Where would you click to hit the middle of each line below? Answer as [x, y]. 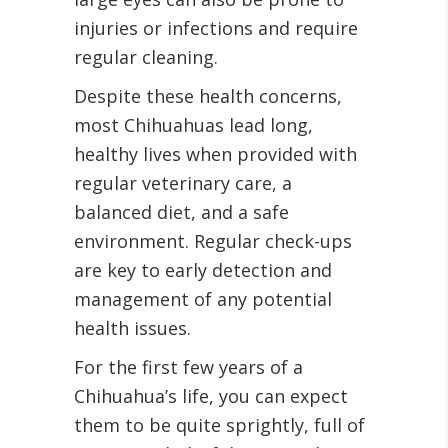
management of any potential [203, 299]
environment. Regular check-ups [213, 241]
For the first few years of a [188, 367]
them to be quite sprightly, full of [219, 425]
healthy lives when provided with [215, 154]
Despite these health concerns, [208, 96]
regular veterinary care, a [183, 183]
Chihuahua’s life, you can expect [211, 396]
